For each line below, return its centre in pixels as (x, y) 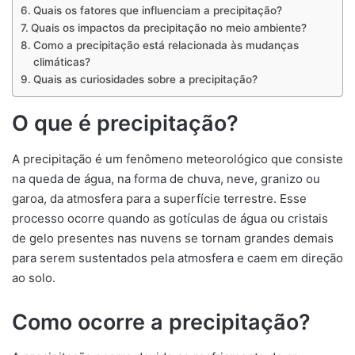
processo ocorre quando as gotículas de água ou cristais (170, 218)
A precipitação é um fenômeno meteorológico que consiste (177, 158)
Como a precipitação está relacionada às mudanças (166, 45)
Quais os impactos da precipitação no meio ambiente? (168, 28)
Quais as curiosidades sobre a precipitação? (145, 79)
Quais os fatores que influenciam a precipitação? (157, 10)
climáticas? (61, 62)
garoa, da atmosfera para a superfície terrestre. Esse (159, 198)
